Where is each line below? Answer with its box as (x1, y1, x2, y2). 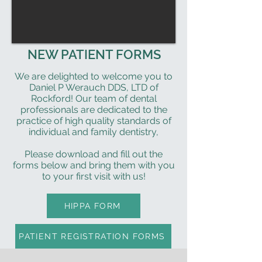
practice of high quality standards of (16, 115, 171, 126)
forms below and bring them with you (12, 160, 175, 171)
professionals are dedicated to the (20, 104, 167, 115)
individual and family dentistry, (29, 126, 158, 137)
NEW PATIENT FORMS (27, 47, 161, 62)
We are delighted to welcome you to (15, 71, 173, 82)
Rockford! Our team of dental (30, 93, 157, 104)
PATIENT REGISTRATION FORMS (19, 232, 166, 241)
